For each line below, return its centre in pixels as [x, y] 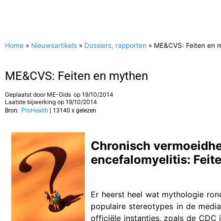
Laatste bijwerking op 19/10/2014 [51, 102]
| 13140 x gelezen [73, 110]
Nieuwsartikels [54, 45]
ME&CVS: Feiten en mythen [76, 76]
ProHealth [35, 110]
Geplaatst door [26, 94]
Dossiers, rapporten [115, 45]
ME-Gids [59, 94]
